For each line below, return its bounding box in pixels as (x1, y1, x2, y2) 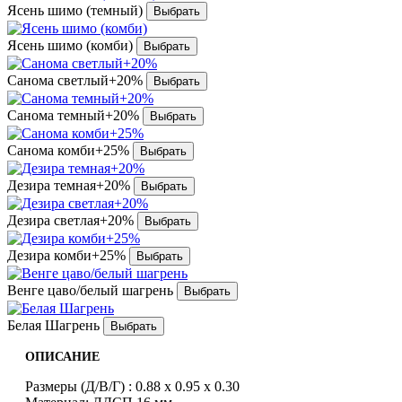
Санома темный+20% (7, 107, 139, 123)
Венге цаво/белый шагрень (7, 282, 173, 298)
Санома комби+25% (7, 142, 129, 158)
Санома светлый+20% (7, 72, 143, 88)
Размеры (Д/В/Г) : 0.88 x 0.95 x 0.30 (25, 378, 240, 394)
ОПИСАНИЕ (25, 349, 100, 363)
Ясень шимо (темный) (7, 2, 143, 18)
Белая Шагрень (7, 317, 100, 333)
